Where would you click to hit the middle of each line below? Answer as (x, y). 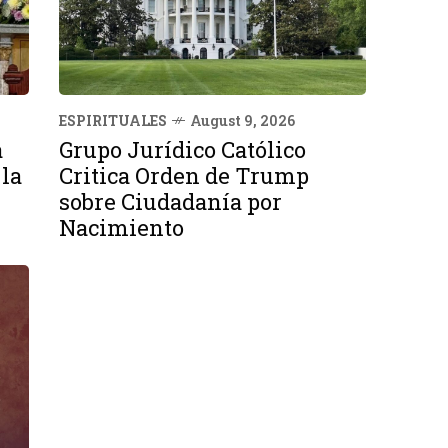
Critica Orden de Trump (184, 175)
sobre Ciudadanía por (170, 201)
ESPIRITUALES (113, 120)
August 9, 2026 (242, 120)
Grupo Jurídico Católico (182, 149)
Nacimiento (121, 227)
